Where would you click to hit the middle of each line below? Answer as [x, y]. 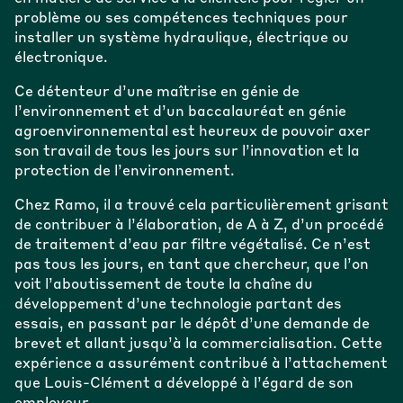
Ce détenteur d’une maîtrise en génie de [157, 92]
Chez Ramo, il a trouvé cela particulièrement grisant [201, 206]
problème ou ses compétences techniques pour [181, 18]
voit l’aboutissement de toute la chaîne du [163, 285]
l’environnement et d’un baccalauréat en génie [180, 112]
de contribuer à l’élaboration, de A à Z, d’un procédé [199, 225]
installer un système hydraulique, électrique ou [181, 38]
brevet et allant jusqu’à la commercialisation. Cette [198, 344]
